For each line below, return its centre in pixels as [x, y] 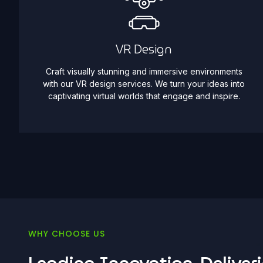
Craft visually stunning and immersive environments [144, 72]
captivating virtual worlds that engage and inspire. [144, 96]
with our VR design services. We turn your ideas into [144, 84]
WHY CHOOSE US [67, 234]
